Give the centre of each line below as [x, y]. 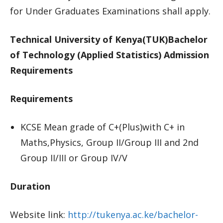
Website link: [39, 215]
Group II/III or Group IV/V [74, 158]
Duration [30, 186]
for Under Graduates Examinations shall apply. [110, 11]
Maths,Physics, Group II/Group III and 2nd [110, 142]
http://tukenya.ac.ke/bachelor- [133, 215]
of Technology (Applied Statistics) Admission [110, 55]
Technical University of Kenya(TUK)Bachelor [109, 39]
